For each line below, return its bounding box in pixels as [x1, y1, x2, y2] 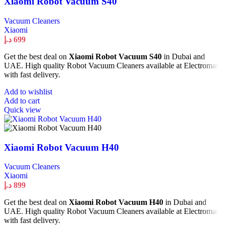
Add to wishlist [4, 87, 52, 96]
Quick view [4, 105, 41, 114]
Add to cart [4, 96, 40, 105]
